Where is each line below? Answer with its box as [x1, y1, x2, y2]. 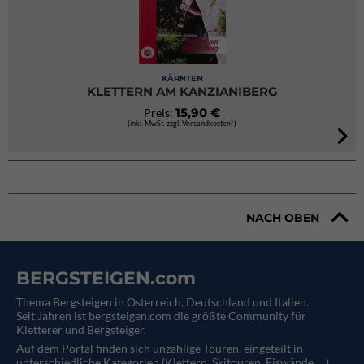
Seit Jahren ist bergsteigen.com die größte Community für [16, 309, 306, 323]
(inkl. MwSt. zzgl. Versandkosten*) [128, 119, 236, 128]
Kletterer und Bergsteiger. [16, 323, 146, 336]
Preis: [144, 106, 175, 119]
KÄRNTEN [161, 73, 203, 84]
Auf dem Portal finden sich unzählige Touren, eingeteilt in [16, 341, 303, 355]
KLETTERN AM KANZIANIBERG [86, 84, 278, 99]
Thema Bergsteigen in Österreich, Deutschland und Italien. [16, 295, 309, 309]
